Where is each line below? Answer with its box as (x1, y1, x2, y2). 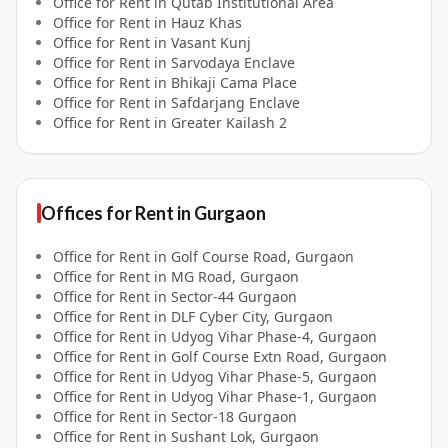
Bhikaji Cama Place (171, 73, 297, 93)
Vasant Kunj (171, 33, 251, 53)
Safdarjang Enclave (171, 93, 300, 113)
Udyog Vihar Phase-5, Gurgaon (171, 367, 377, 387)
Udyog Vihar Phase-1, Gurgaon (171, 387, 377, 407)
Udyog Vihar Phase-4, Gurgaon (171, 327, 377, 347)
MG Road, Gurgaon (171, 267, 299, 287)
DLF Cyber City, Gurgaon (171, 307, 333, 327)
